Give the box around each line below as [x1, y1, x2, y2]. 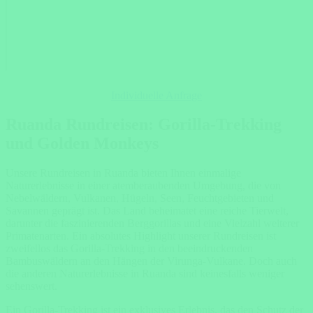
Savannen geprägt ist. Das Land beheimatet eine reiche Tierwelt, [6, 205, 289, 217]
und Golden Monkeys [6, 134, 159, 153]
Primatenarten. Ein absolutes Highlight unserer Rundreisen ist [6, 230, 276, 242]
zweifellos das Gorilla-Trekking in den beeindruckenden [6, 242, 253, 255]
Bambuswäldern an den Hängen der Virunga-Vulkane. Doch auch [6, 255, 297, 268]
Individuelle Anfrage [111, 89, 202, 101]
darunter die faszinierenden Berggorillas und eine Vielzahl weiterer [6, 217, 299, 230]
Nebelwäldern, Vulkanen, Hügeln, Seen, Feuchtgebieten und [6, 192, 274, 205]
